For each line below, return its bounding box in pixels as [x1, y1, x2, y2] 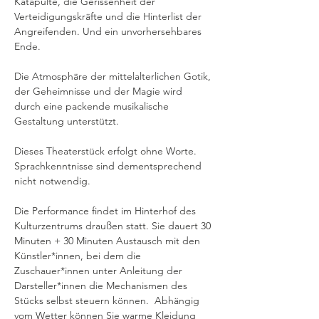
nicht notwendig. [14, 174, 93, 187]
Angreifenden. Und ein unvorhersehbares [14, 25, 204, 38]
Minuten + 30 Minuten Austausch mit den [14, 234, 203, 247]
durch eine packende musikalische [14, 100, 172, 113]
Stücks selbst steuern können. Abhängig [14, 294, 202, 307]
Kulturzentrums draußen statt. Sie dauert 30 [14, 219, 214, 232]
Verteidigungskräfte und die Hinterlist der [14, 10, 204, 23]
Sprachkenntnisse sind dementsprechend [14, 159, 204, 172]
